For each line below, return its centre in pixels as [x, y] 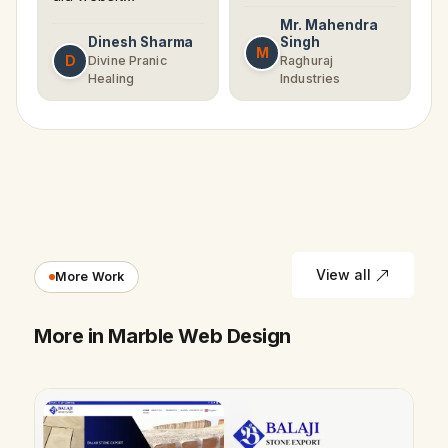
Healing [111, 79]
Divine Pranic [127, 61]
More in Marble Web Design [162, 336]
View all [343, 275]
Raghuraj [306, 61]
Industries [310, 79]
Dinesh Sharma [141, 42]
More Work [90, 277]
